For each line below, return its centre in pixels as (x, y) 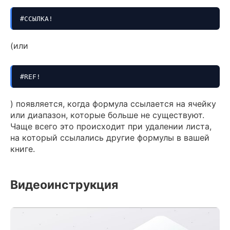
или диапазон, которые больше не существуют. (107, 115)
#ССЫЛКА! (36, 19)
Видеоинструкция (64, 185)
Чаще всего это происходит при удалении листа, (111, 127)
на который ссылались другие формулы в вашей (110, 138)
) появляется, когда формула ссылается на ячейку (113, 104)
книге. (23, 149)
